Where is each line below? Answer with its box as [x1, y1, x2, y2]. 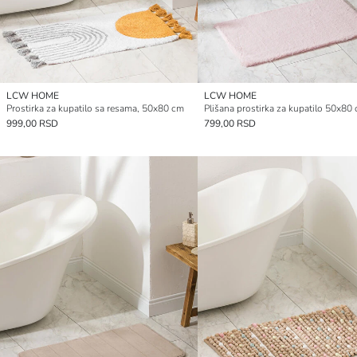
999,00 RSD [6, 117, 58, 131]
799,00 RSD [204, 117, 256, 131]
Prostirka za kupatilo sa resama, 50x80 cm [6, 102, 184, 116]
